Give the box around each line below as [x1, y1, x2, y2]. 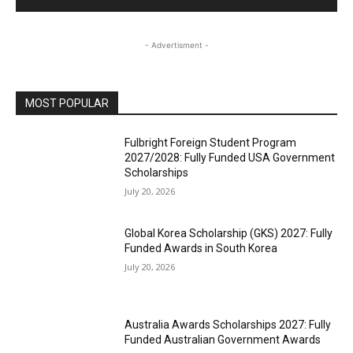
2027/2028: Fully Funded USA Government [124, 150, 336, 164]
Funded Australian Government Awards [124, 333, 321, 347]
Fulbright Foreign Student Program [124, 136, 297, 149]
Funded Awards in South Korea [124, 242, 278, 255]
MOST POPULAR [25, 96, 109, 110]
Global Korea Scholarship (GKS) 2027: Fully [124, 227, 333, 240]
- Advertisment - [144, 39, 209, 50]
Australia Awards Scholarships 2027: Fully [124, 318, 332, 332]
